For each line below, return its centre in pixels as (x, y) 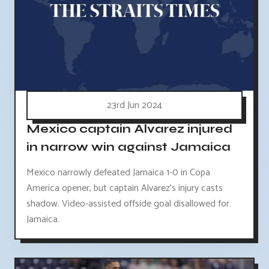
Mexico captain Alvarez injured (129, 128)
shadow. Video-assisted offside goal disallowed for (128, 204)
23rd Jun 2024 (134, 105)
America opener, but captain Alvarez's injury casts (125, 188)
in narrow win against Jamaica (128, 147)
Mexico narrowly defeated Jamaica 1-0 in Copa (118, 172)
